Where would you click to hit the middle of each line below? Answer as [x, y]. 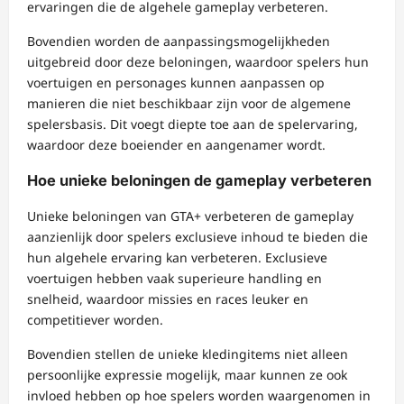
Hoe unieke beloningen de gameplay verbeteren [199, 180]
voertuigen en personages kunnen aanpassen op [176, 82]
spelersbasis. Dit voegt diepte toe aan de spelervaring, [193, 124]
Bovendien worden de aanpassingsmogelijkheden [179, 41]
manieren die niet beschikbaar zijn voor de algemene [189, 103]
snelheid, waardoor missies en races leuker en [168, 299]
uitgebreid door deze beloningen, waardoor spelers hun [198, 61]
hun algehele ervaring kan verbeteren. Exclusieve [177, 258]
